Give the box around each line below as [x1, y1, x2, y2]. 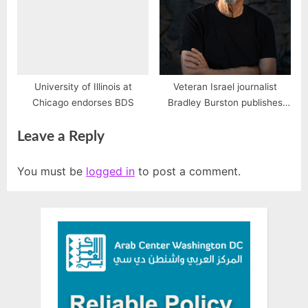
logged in [86, 164, 135, 179]
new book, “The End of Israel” [160, 113, 290, 124]
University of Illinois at [34, 81, 132, 93]
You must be [17, 164, 86, 179]
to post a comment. [135, 164, 241, 179]
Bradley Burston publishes [168, 97, 283, 109]
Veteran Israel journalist [173, 81, 277, 93]
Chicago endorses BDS [32, 97, 134, 109]
